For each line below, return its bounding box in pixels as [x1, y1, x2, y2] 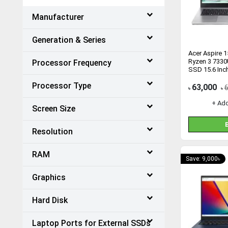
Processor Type [32, 81, 91, 91]
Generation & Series [32, 35, 106, 45]
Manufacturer [32, 12, 84, 22]
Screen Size [32, 104, 75, 113]
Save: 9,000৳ [186, 155, 220, 162]
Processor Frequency [32, 58, 111, 68]
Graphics [32, 173, 66, 182]
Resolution [32, 127, 73, 136]
